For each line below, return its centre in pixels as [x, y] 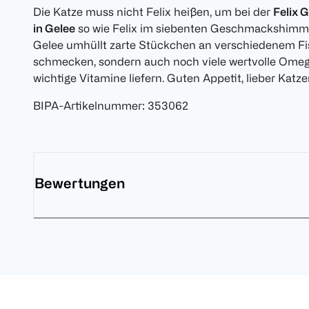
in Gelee [54, 29]
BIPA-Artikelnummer [88, 106]
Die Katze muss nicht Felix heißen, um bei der [153, 12]
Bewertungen [80, 183]
